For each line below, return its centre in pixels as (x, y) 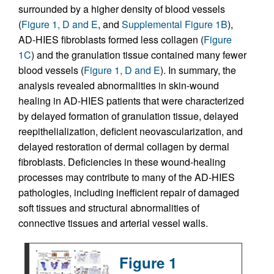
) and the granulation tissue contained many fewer (139, 54)
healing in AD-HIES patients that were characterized (131, 100)
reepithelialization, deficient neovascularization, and (131, 131)
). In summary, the (198, 70)
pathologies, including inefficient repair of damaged (129, 192)
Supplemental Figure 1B (175, 24)
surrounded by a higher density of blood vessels (122, 9)
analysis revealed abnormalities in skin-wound (119, 85)
